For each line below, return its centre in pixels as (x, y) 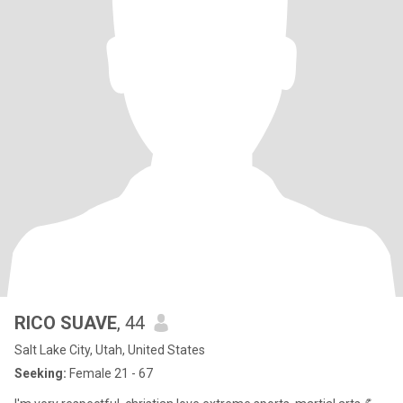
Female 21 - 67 (110, 373)
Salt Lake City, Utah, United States (110, 350)
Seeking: (40, 373)
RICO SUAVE (66, 323)
